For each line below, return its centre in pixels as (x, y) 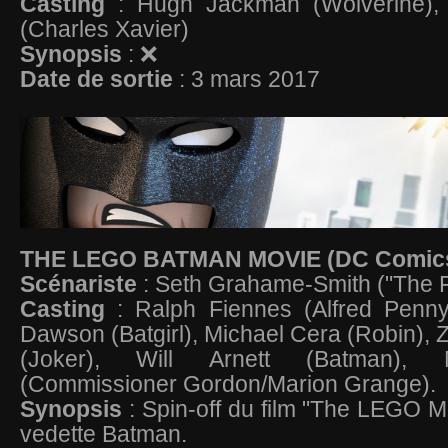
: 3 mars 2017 (246, 79)
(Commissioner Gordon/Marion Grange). (231, 384)
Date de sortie (96, 79)
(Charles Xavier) (107, 29)
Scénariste (81, 284)
